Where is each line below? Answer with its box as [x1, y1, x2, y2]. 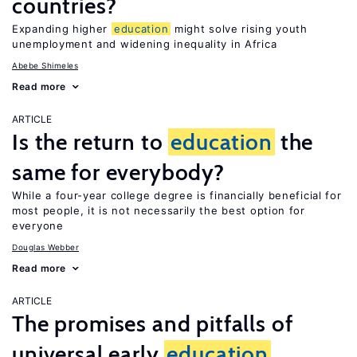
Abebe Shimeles [12, 61, 78, 70]
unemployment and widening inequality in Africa [12, 37, 277, 50]
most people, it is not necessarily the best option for [12, 204, 305, 217]
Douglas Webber [12, 242, 79, 252]
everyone [12, 219, 64, 232]
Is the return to [12, 128, 169, 155]
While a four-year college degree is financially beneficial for [12, 189, 342, 202]
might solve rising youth [171, 22, 308, 35]
